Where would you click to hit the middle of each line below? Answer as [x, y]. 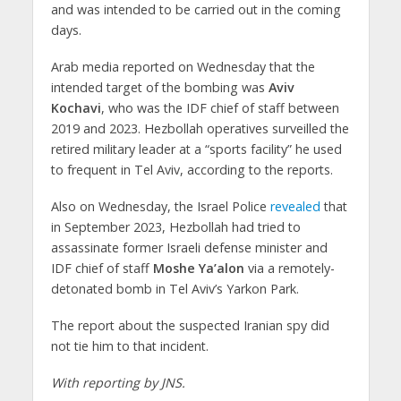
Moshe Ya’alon [198, 268]
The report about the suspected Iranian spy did [190, 325]
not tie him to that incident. [129, 346]
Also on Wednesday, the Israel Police [160, 206]
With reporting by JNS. [118, 382]
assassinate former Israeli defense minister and [189, 247]
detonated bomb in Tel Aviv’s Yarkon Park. [175, 288]
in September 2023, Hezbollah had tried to [175, 226]
